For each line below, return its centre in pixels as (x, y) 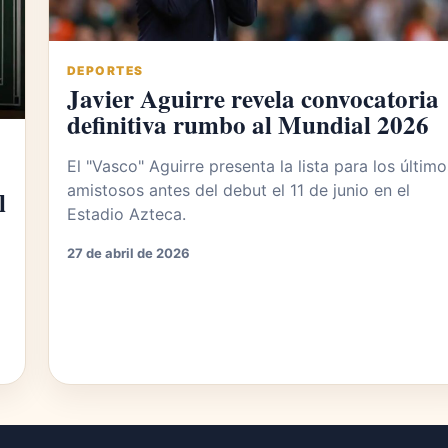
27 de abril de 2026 (128, 253)
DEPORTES (105, 71)
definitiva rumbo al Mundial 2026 (248, 125)
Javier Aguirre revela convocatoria (253, 99)
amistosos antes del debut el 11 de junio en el (238, 190)
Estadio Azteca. (126, 214)
